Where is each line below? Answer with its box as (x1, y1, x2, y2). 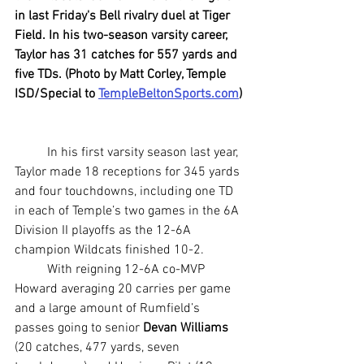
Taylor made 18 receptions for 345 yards (15, 164, 243, 181)
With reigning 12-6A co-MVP (15, 262, 47, 279)
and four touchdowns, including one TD (15, 184, 236, 201)
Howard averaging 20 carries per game (15, 281, 234, 298)
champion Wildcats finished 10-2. (15, 242, 204, 259)
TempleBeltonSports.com (98, 86, 239, 103)
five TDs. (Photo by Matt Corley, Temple (15, 67, 229, 84)
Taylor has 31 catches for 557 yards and (15, 47, 240, 64)
